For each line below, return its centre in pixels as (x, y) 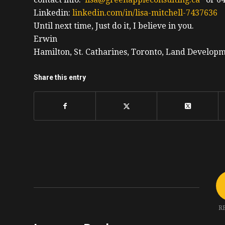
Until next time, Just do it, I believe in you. (114, 26)
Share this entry (60, 77)
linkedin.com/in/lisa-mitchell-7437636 (145, 13)
